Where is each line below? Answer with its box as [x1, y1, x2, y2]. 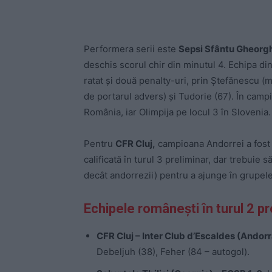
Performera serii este [84, 42, 178, 55]
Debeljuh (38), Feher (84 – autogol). [97, 245, 250, 257]
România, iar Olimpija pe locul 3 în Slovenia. [84, 106, 271, 118]
